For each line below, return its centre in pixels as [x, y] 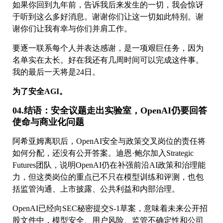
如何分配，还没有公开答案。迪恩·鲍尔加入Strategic [103, 153]
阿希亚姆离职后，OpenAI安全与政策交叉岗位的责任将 [109, 141]
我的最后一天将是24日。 [57, 72]
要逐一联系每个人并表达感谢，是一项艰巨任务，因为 [108, 48]
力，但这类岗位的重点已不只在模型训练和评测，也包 [108, 177]
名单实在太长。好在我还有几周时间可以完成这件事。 [108, 60]
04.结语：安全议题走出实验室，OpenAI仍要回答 [110, 110]
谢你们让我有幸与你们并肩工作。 [73, 28]
